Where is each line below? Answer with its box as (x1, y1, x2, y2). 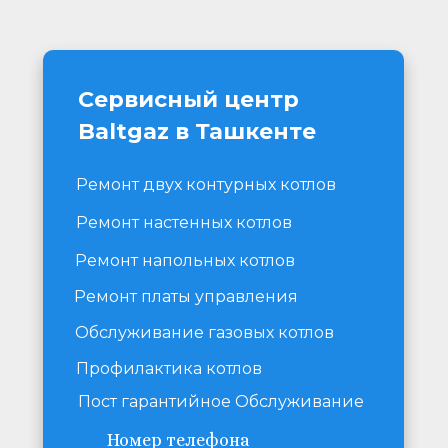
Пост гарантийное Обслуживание (78, 392, 364, 411)
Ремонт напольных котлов (75, 251, 295, 270)
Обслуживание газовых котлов (75, 323, 334, 342)
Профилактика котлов (76, 359, 262, 378)
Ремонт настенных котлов (76, 213, 292, 232)
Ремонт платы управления (74, 287, 298, 306)
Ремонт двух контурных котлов (76, 175, 336, 194)
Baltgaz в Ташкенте (78, 118, 316, 145)
